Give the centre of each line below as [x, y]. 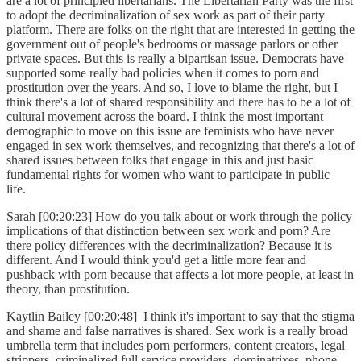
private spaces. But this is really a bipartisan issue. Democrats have [175, 59]
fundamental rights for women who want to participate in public [168, 175]
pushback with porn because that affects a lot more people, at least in [180, 275]
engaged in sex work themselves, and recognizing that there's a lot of [180, 146]
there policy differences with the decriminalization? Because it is [169, 246]
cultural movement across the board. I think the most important [165, 117]
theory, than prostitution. [71, 289]
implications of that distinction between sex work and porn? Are [168, 231]
